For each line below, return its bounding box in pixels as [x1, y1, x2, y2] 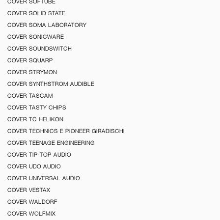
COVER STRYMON [7, 69, 57, 75]
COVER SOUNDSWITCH [7, 45, 72, 52]
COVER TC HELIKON [7, 116, 63, 122]
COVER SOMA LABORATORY [7, 22, 86, 28]
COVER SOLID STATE [7, 10, 65, 16]
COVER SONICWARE [7, 33, 64, 40]
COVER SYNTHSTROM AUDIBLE [7, 81, 94, 87]
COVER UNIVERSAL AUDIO [7, 175, 80, 181]
